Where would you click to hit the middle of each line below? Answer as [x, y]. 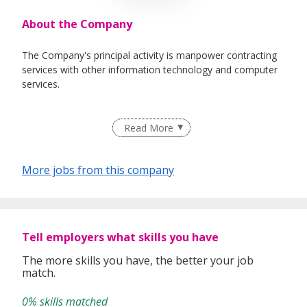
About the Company [77, 24]
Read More [148, 128]
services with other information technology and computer [150, 70]
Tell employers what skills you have [120, 237]
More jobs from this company [98, 170]
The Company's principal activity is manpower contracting [149, 56]
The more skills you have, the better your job [138, 261]
